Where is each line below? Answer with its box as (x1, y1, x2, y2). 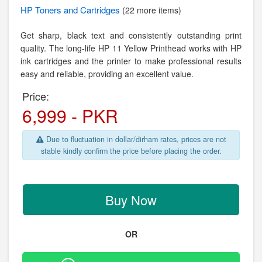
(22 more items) (122, 4, 181, 16)
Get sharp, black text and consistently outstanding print (20, 29, 242, 41)
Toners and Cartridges (35, 4, 122, 16)
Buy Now (105, 191, 157, 209)
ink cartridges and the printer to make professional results (20, 55, 242, 67)
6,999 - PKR (22, 103, 118, 128)
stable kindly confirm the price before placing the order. (40, 146, 222, 156)
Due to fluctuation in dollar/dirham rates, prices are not (43, 134, 226, 144)
